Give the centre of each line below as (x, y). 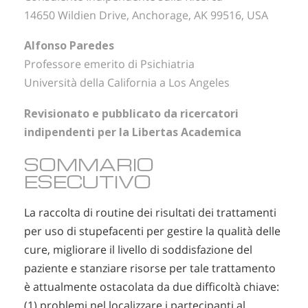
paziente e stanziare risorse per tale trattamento (150, 268)
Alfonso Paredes (69, 46)
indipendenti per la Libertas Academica (133, 132)
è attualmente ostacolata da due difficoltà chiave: (152, 286)
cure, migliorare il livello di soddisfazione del (138, 249)
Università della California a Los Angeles (127, 83)
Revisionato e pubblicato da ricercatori (131, 113)
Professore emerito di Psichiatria (109, 64)
